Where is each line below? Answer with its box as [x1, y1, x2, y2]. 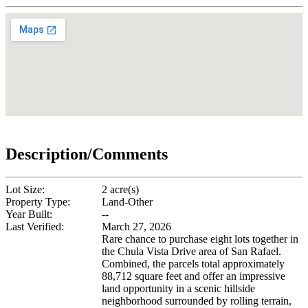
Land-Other [102, 196, 153, 208]
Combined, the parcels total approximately [102, 258, 285, 270]
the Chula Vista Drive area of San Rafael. [102, 245, 281, 258]
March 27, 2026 [102, 221, 171, 233]
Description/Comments [5, 144, 168, 163]
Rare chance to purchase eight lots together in [102, 233, 298, 245]
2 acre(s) [102, 184, 139, 196]
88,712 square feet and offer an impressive [102, 270, 285, 283]
